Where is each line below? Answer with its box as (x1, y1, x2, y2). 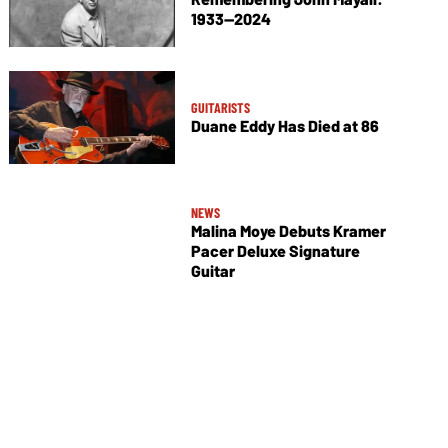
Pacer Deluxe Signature (190, 241, 360, 261)
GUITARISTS (190, 99, 250, 117)
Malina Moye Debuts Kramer (190, 221, 386, 241)
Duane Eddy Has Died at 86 (190, 116, 379, 136)
